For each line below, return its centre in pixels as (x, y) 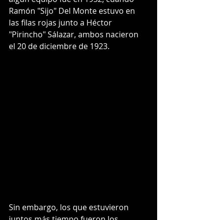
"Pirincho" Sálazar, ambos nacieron (75, 34)
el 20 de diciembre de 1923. (59, 46)
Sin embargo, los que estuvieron (70, 207)
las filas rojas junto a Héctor (61, 22)
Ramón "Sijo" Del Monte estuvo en (73, 11)
